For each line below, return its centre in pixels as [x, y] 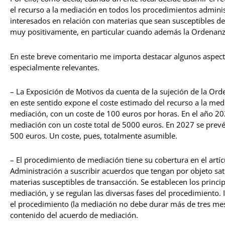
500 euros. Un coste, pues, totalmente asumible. [94, 135]
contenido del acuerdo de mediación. [74, 215]
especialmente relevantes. [55, 67]
